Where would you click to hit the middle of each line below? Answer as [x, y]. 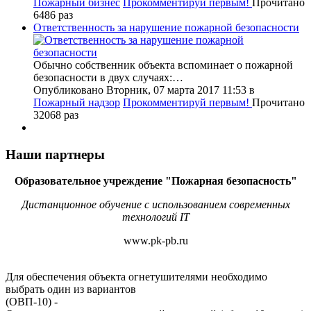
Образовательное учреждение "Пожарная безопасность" [155, 181]
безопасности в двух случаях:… [108, 77]
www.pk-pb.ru [155, 241]
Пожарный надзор [77, 102]
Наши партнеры [55, 154]
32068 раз [56, 115]
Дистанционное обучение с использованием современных [155, 205]
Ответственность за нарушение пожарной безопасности [166, 27]
